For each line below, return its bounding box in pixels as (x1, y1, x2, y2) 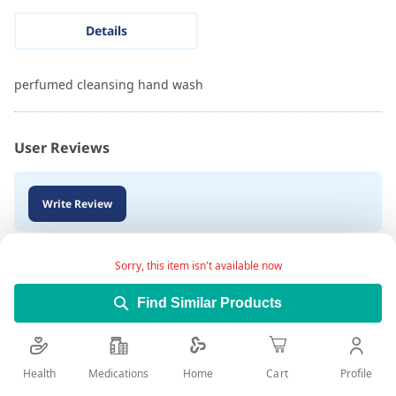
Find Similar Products (137, 294, 282, 310)
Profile (340, 365, 373, 381)
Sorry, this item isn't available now (114, 257, 282, 273)
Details (85, 22, 127, 40)
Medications (88, 365, 149, 381)
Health (23, 365, 57, 381)
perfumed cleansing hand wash (14, 76, 203, 94)
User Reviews (14, 138, 110, 158)
